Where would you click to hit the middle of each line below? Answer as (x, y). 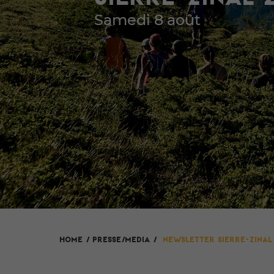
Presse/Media (121, 240)
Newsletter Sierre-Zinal (217, 240)
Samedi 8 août (148, 20)
